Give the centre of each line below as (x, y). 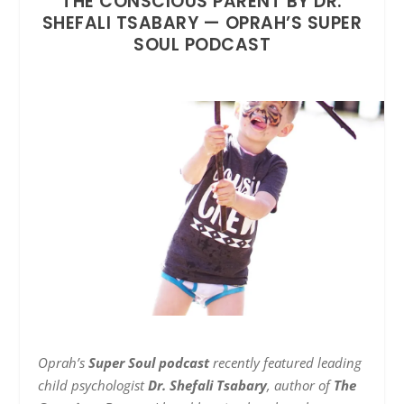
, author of (301, 386)
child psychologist (93, 386)
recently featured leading (286, 363)
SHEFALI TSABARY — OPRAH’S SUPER (202, 23)
